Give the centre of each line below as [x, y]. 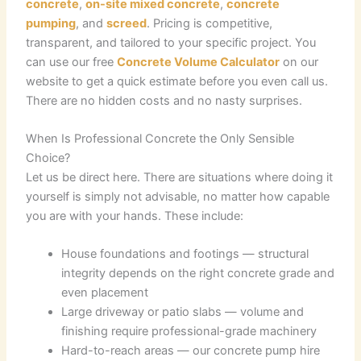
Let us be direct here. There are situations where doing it [180, 177]
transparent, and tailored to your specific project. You [171, 42]
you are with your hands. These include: [135, 216]
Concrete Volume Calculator [199, 62]
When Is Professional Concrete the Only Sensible [160, 138]
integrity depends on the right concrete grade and [198, 274]
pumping [51, 23]
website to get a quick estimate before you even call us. [177, 81]
